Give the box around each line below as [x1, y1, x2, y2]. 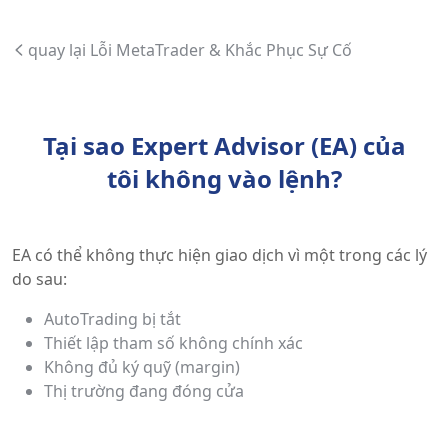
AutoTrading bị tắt [44, 308, 181, 330]
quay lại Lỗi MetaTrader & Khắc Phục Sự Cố [28, 39, 352, 61]
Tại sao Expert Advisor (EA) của [42, 129, 406, 162]
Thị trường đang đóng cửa [44, 380, 244, 402]
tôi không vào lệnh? [106, 162, 342, 195]
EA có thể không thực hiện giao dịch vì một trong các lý [12, 244, 427, 266]
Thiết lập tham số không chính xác [44, 332, 303, 354]
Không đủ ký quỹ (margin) [44, 356, 240, 378]
